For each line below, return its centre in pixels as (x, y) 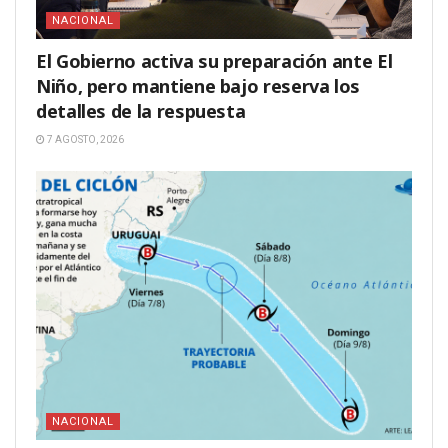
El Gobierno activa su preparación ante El (214, 61)
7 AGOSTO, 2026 (84, 140)
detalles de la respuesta (141, 111)
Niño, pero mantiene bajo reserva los (198, 86)
